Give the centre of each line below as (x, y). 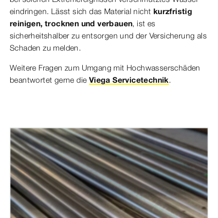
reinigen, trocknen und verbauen (71, 23)
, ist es (144, 23)
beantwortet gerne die (49, 80)
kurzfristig (172, 11)
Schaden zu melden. (45, 48)
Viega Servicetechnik (129, 80)
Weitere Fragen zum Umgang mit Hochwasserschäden (105, 68)
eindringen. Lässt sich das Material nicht (81, 11)
